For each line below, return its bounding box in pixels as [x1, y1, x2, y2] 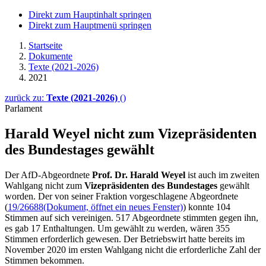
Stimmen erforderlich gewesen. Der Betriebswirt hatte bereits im [5, 233, 245, 244]
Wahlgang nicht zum [5, 180, 84, 191]
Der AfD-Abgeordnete [5, 169, 92, 180]
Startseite [28, 40, 62, 50]
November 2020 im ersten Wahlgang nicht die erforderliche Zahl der [5, 244, 261, 255]
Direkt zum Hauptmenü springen [28, 20, 151, 30]
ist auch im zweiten [185, 169, 259, 180]
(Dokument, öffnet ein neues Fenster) [43, 201, 183, 212]
